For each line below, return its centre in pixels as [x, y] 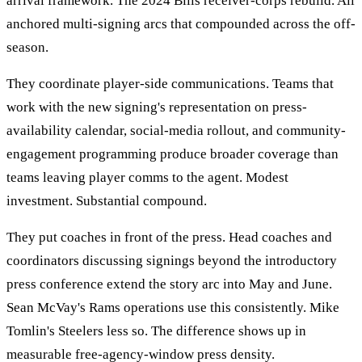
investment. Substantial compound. [107, 201]
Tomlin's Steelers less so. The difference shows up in [156, 331]
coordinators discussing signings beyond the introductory [172, 261]
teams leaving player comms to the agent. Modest [147, 178]
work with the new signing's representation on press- [157, 107]
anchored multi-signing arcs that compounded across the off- [181, 24]
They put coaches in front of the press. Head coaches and [169, 238]
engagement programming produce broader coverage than [173, 154]
